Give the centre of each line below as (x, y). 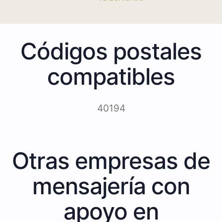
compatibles (111, 76)
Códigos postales (111, 51)
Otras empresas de (111, 160)
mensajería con (111, 186)
